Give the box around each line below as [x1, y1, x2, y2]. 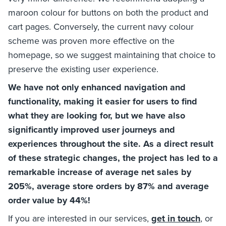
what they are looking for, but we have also [8, 108, 185, 122]
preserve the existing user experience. [8, 62, 158, 75]
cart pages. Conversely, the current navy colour [8, 20, 194, 33]
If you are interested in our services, [8, 211, 151, 224]
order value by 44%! [8, 193, 90, 207]
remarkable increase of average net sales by [8, 165, 191, 179]
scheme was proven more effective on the [8, 34, 175, 47]
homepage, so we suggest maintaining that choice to [8, 48, 215, 61]
